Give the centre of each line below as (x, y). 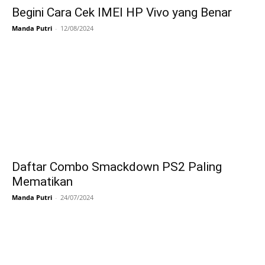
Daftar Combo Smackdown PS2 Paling (117, 167)
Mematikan (42, 181)
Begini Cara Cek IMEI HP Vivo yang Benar (122, 12)
